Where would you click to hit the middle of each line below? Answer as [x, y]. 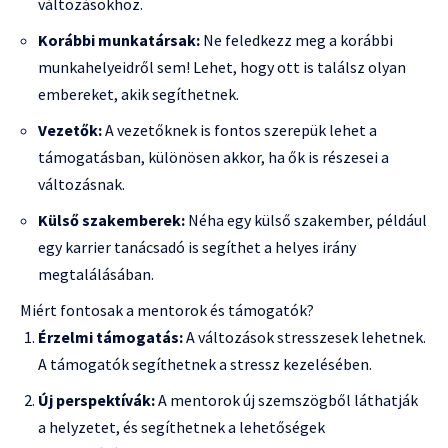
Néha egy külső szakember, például [306, 220]
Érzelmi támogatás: [110, 337]
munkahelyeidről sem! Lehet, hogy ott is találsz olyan [222, 67]
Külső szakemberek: [111, 220]
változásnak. [81, 184]
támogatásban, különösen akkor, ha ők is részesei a [213, 157]
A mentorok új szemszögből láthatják [286, 400]
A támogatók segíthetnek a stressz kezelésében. [205, 364]
